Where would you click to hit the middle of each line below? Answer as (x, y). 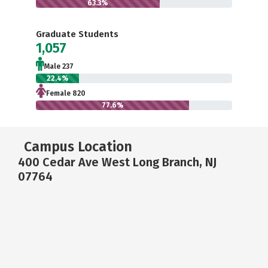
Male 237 (59, 66)
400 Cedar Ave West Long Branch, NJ (117, 162)
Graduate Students (77, 34)
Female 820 (66, 93)
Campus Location (78, 147)
